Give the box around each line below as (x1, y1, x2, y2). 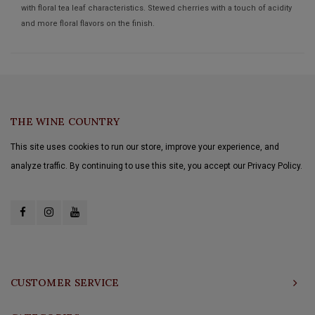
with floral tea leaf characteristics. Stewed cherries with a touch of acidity (21, 3, 292, 13)
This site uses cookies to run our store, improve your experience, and (11, 141, 279, 152)
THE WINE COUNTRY (11, 115, 120, 128)
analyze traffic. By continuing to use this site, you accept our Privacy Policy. (11, 160, 302, 171)
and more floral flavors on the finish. (21, 18, 155, 28)
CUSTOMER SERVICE (11, 276, 120, 289)
